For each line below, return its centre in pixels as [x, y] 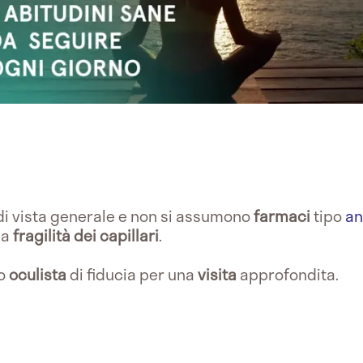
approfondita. [289, 274]
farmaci [284, 216]
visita [217, 274]
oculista [39, 274]
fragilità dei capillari [86, 235]
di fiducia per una [134, 274]
